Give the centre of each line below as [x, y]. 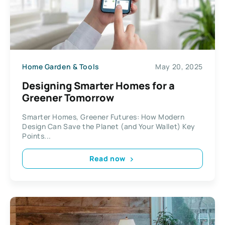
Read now [107, 158]
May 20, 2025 [179, 67]
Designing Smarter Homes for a [98, 85]
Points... [37, 136]
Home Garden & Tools [61, 67]
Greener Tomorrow [68, 97]
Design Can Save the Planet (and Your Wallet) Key [109, 126]
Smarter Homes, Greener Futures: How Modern [103, 117]
